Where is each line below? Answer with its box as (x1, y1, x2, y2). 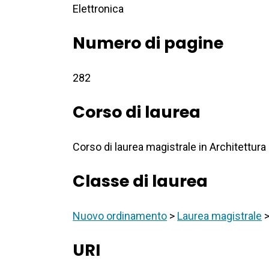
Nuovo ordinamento (73, 210, 168, 223)
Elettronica (73, 2, 124, 16)
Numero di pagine (73, 32, 224, 55)
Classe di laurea (73, 170, 208, 193)
